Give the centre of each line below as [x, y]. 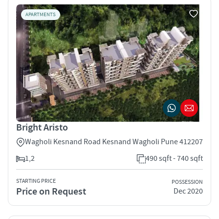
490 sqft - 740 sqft [174, 158]
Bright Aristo [42, 127]
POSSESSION [187, 182]
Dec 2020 [188, 191]
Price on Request [51, 191]
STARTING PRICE [36, 181]
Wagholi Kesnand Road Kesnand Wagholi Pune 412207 [114, 142]
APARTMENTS [41, 14]
